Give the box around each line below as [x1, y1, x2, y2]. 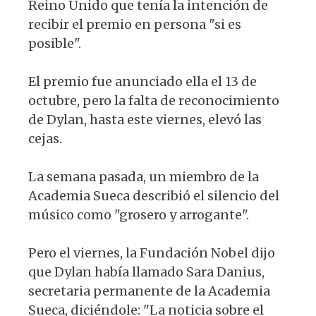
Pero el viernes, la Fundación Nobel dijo [28, 244, 275, 261]
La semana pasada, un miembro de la [28, 168, 259, 185]
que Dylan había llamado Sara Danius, [28, 263, 265, 280]
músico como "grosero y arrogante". [28, 206, 249, 223]
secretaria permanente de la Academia [28, 282, 270, 299]
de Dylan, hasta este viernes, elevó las [28, 111, 262, 128]
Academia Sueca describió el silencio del [28, 187, 279, 204]
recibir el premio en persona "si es [28, 16, 241, 32]
